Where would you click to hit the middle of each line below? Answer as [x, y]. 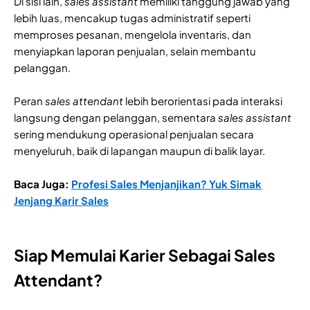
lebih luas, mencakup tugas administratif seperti [132, 18]
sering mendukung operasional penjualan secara [134, 134]
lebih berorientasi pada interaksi [203, 101]
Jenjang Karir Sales [61, 201]
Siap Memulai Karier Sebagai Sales [145, 255]
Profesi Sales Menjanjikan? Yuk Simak [166, 184]
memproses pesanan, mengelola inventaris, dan [133, 35]
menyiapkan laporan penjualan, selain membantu [135, 51]
